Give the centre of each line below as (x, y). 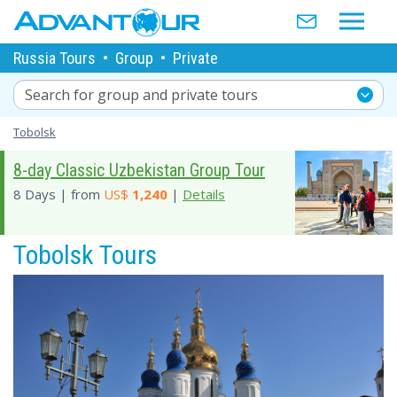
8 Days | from (58, 194)
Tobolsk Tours (85, 255)
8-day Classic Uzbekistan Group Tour (139, 170)
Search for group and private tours (141, 94)
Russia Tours (54, 58)
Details (204, 194)
